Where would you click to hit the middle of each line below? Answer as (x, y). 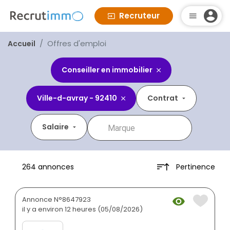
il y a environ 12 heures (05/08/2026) (82, 209)
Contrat (162, 98)
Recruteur (140, 16)
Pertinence (196, 167)
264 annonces (48, 167)
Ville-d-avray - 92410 (77, 98)
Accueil (22, 44)
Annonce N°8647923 (56, 200)
